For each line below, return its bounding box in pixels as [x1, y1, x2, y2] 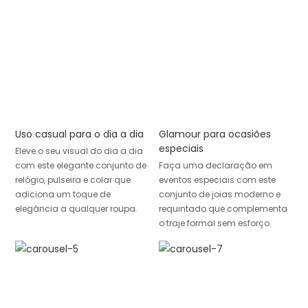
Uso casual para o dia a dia [14, 127, 144, 142]
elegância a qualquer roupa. [14, 202, 137, 214]
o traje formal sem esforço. [158, 217, 272, 229]
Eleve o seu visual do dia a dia [14, 144, 143, 157]
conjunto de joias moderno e [158, 188, 280, 200]
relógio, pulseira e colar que [14, 173, 131, 186]
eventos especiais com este [158, 173, 276, 186]
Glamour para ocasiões [158, 127, 271, 142]
